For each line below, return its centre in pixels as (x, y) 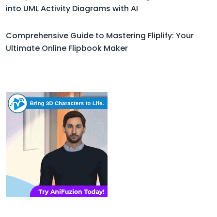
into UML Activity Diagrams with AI (72, 8)
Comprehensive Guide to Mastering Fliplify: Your (100, 35)
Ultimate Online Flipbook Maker (67, 48)
